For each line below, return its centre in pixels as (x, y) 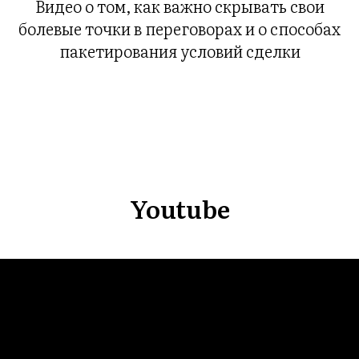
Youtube (179, 208)
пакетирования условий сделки (179, 50)
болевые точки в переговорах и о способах (179, 28)
